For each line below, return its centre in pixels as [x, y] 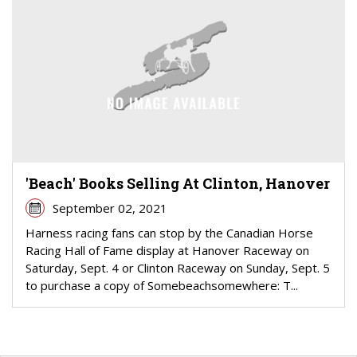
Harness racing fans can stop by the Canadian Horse [169, 232]
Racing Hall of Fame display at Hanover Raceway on [167, 250]
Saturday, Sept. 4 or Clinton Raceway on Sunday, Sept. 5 [178, 267]
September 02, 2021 [110, 208]
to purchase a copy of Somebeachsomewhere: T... [162, 285]
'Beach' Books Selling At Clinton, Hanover [178, 183]
